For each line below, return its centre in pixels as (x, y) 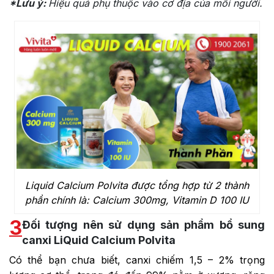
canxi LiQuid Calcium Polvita (99, 240)
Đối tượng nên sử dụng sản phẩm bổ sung (143, 225)
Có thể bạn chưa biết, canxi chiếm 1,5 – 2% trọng (137, 260)
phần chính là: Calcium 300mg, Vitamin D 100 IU (137, 200)
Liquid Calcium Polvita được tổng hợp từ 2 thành (137, 186)
